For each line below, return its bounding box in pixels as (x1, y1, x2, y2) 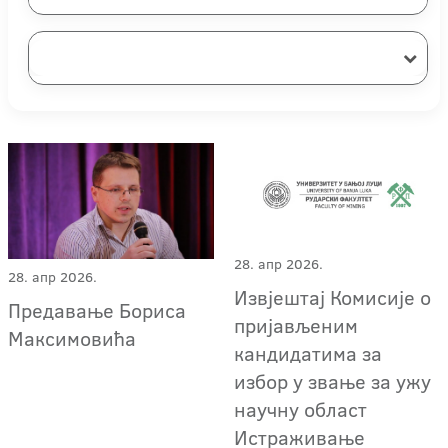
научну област (234, 394, 368, 423)
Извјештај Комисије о (234, 282, 432, 311)
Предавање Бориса (8, 295, 186, 324)
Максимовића (8, 323, 141, 352)
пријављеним (234, 310, 359, 339)
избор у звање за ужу (234, 366, 432, 395)
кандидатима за (234, 338, 383, 367)
